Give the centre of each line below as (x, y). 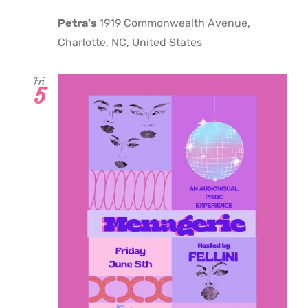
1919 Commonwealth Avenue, (175, 23)
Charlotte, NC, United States (130, 42)
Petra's (78, 23)
